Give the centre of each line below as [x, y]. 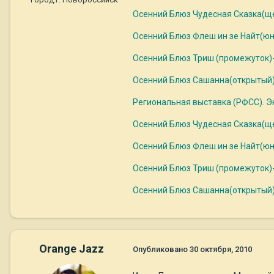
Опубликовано [161, 250]
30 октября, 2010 [221, 250]
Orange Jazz [72, 248]
